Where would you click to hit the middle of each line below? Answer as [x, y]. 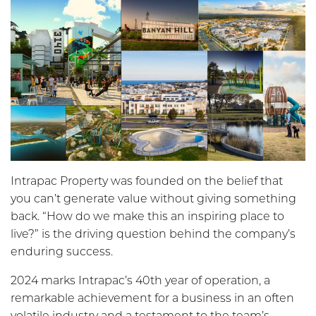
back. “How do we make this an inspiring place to [147, 217]
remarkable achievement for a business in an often [152, 298]
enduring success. [62, 252]
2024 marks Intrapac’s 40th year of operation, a [140, 281]
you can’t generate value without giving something [153, 199]
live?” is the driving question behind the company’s [153, 234]
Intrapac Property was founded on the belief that [147, 181]
